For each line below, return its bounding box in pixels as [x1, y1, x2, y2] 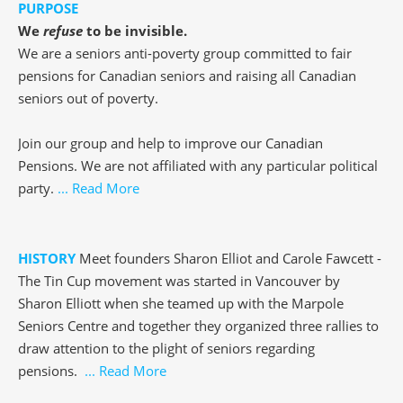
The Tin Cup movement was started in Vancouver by [18, 272, 340, 291]
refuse [43, 22, 83, 40]
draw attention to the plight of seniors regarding [18, 339, 315, 358]
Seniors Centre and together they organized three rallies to [18, 317, 379, 336]
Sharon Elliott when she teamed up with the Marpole [18, 294, 344, 313]
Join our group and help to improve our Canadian [18, 134, 323, 153]
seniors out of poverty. [18, 89, 158, 108]
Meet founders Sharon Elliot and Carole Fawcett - [76, 249, 381, 268]
